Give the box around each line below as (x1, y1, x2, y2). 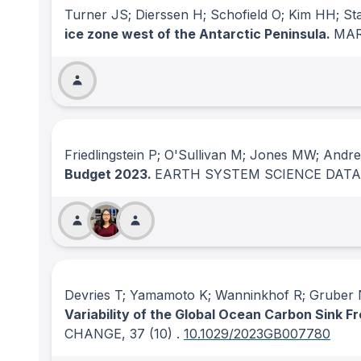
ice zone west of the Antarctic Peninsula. (64, 26, 334, 42)
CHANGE (64, 326, 122, 342)
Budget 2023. (64, 166, 155, 182)
